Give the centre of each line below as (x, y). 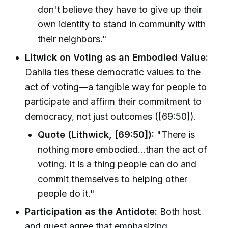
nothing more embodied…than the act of (123, 149)
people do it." (66, 193)
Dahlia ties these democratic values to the (113, 72)
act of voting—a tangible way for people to (116, 87)
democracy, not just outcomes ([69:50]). (111, 116)
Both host (179, 212)
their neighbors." (73, 39)
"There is (175, 134)
